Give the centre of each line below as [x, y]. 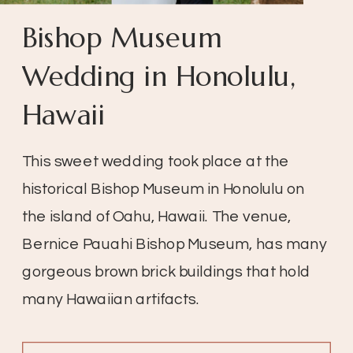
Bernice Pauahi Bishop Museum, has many [175, 245]
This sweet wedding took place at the [156, 162]
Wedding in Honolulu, [159, 76]
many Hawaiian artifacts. [111, 300]
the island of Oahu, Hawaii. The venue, [157, 217]
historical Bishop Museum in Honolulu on [163, 190]
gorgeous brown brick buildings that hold [166, 272]
